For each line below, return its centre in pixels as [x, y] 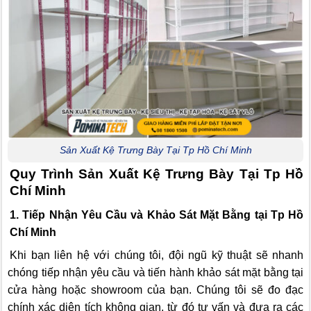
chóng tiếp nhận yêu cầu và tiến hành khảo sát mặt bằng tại [155, 272]
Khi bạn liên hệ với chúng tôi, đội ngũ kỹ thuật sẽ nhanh [157, 255]
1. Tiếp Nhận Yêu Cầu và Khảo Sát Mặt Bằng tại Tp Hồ [157, 215]
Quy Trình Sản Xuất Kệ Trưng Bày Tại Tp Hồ [157, 174]
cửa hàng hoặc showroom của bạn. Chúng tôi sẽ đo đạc [155, 289]
